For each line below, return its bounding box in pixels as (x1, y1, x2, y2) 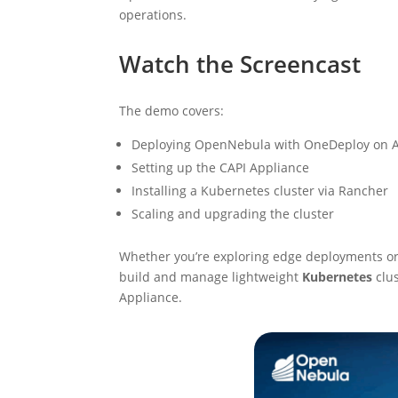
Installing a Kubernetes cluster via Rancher (131, 181, 389, 199)
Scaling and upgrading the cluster (131, 204, 335, 222)
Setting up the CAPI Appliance (131, 158, 310, 176)
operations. (119, 5, 187, 23)
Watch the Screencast (119, 47, 362, 80)
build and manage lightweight (119, 267, 303, 285)
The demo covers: (119, 101, 225, 119)
